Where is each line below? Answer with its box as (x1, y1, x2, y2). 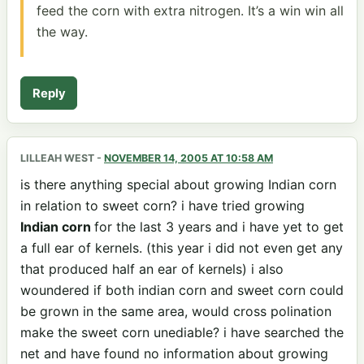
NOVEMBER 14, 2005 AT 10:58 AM (104, 152, 273, 165)
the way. (37, 24, 88, 41)
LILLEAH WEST (20, 152, 94, 165)
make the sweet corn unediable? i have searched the (20, 324, 344, 341)
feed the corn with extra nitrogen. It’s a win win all (37, 2, 344, 19)
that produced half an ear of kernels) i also (20, 261, 284, 278)
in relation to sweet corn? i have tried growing (20, 197, 305, 214)
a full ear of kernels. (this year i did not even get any (20, 240, 343, 257)
